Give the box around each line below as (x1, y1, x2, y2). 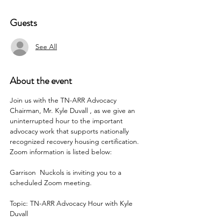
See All (35, 42, 57, 52)
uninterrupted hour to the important (10, 116, 125, 125)
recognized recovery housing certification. (10, 137, 143, 146)
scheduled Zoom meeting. (10, 178, 92, 187)
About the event (10, 73, 72, 88)
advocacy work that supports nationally (10, 126, 131, 136)
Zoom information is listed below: (10, 147, 112, 156)
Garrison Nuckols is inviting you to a (10, 167, 123, 177)
